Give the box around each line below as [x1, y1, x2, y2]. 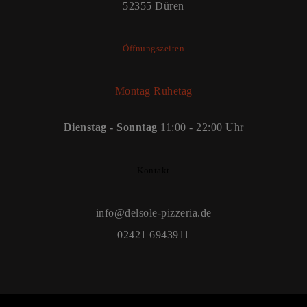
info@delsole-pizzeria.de [95, 207, 212, 219]
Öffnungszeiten [123, 42, 184, 53]
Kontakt [137, 164, 170, 175]
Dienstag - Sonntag [63, 121, 160, 134]
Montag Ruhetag [114, 85, 193, 97]
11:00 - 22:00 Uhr [160, 121, 244, 134]
